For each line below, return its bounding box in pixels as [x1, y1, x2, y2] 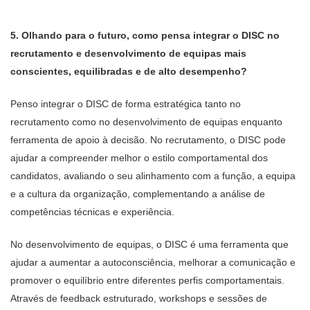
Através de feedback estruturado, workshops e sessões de [10, 293, 267, 304]
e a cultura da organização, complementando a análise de [10, 188, 265, 199]
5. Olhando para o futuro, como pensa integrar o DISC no [10, 30, 280, 41]
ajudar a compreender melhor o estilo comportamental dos [10, 152, 268, 163]
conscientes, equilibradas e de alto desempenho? [10, 66, 247, 77]
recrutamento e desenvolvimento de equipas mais [10, 48, 246, 59]
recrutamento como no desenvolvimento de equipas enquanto [10, 116, 282, 127]
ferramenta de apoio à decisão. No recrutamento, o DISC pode [10, 134, 286, 145]
